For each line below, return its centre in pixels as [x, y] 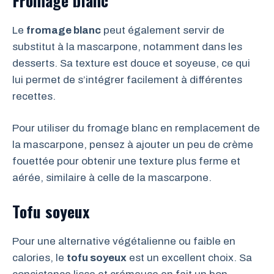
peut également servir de [163, 30]
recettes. [34, 96]
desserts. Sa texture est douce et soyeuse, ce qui [131, 63]
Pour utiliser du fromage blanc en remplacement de [136, 128]
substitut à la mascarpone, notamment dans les [127, 46]
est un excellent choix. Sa [189, 257]
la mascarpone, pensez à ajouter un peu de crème [133, 145]
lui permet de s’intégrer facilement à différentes [127, 80]
